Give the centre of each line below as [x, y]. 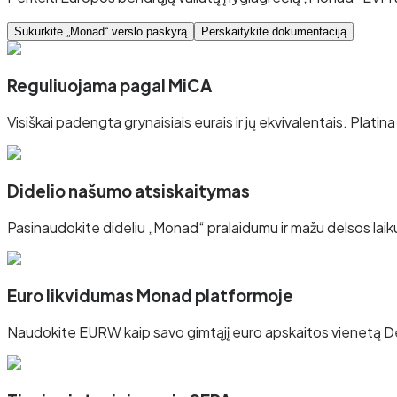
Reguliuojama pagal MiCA [109, 86]
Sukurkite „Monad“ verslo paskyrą [101, 31]
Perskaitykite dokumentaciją [274, 31]
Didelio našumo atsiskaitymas [128, 191]
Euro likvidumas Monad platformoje [150, 296]
